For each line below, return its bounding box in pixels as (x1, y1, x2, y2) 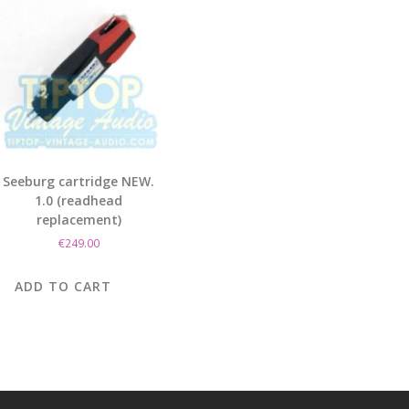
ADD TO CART (15, 277, 111, 295)
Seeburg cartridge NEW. (3, 172, 155, 190)
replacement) (36, 210, 121, 228)
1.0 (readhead (35, 191, 123, 209)
